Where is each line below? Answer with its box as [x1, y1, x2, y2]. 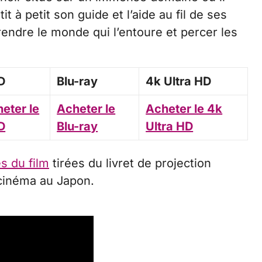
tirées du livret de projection [49, 156, 211, 170]
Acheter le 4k [146, 101, 223, 116]
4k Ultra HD [146, 74, 211, 88]
